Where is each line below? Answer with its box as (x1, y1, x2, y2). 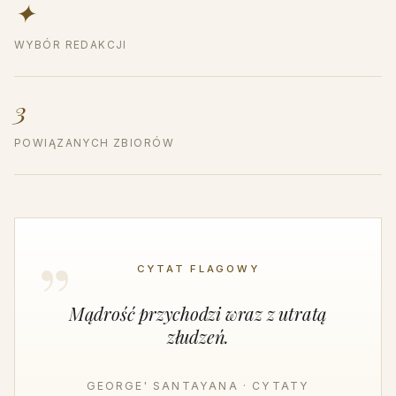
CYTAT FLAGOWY (136, 263, 260, 276)
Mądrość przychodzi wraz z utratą (68, 301, 328, 326)
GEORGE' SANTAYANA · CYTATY (86, 379, 310, 393)
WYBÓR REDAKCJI (14, 39, 127, 52)
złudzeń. (166, 324, 230, 349)
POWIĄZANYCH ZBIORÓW (14, 137, 174, 150)
